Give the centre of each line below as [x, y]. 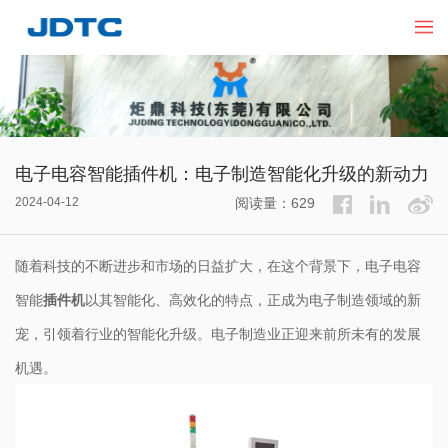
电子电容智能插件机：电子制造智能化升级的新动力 [222, 172]
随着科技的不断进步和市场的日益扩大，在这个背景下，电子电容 [218, 265]
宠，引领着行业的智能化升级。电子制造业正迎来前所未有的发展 [218, 333]
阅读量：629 [275, 202]
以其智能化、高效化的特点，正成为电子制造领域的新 [253, 299]
